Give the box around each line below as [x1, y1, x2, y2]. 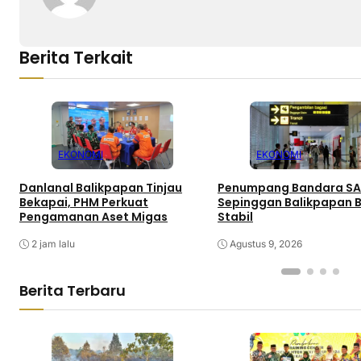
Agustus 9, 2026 [230, 238, 302, 251]
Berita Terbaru [19, 280, 126, 301]
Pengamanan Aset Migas [19, 209, 168, 226]
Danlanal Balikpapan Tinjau [19, 180, 182, 197]
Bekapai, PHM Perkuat [19, 194, 148, 211]
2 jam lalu [31, 238, 75, 251]
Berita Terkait [19, 46, 133, 70]
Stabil [218, 209, 253, 226]
